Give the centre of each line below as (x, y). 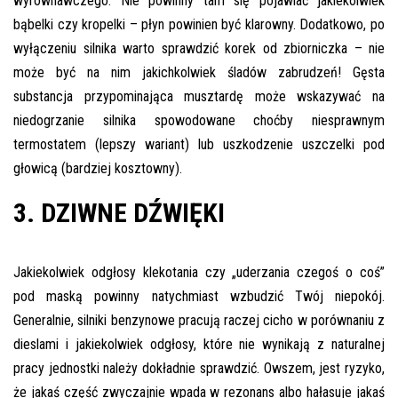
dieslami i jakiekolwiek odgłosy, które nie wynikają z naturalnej (199, 344)
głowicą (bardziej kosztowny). (98, 168)
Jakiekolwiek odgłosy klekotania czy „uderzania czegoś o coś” (199, 272)
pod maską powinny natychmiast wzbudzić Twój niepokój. (199, 296)
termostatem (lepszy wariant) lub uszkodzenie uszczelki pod (199, 144)
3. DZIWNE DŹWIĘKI (119, 212)
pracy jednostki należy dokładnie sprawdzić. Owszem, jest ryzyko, (199, 368)
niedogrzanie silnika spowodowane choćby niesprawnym (199, 120)
